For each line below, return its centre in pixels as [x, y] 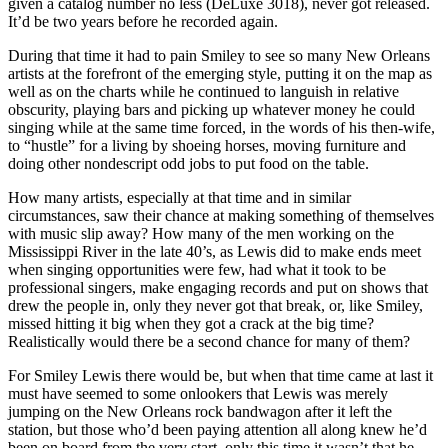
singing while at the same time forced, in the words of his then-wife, [221, 128]
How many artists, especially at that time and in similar [179, 198]
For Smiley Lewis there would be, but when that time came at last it [220, 376]
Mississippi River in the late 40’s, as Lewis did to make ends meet [214, 252]
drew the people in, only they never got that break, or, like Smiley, [215, 306]
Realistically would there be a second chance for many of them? [209, 342]
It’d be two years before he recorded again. [143, 22]
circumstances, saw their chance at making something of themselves [221, 216]
